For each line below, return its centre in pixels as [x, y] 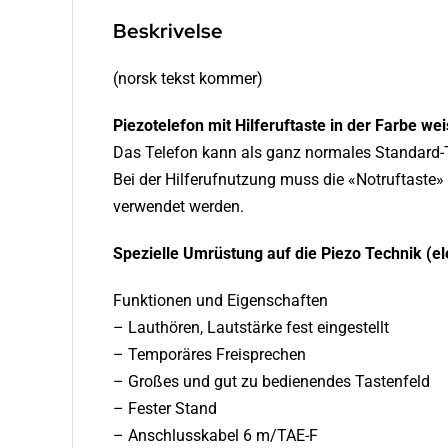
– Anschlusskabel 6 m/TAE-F [215, 436]
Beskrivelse [167, 31]
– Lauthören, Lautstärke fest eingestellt [250, 328]
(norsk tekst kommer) [187, 79]
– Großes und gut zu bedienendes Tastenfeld [271, 382]
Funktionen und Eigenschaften [220, 301]
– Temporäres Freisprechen [209, 355]
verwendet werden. [178, 207]
